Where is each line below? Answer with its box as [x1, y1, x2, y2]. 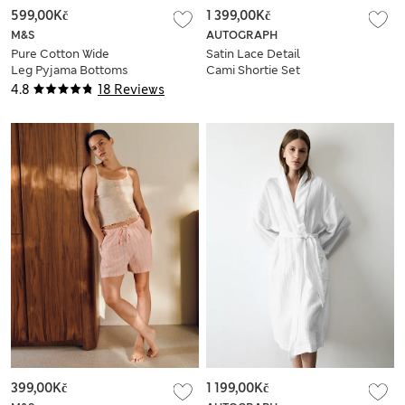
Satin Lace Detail [206, 46, 300, 62]
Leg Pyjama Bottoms [11, 62, 128, 79]
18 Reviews [98, 81, 165, 99]
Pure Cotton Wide [11, 46, 109, 62]
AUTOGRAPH [206, 28, 278, 43]
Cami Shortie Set [206, 62, 300, 79]
